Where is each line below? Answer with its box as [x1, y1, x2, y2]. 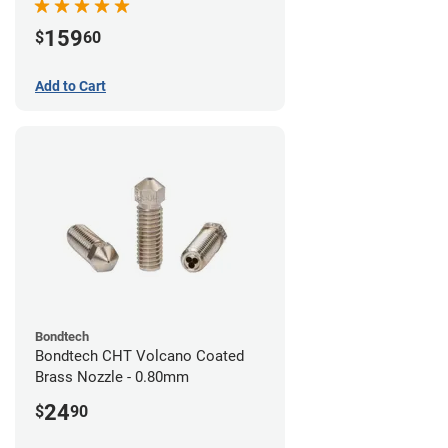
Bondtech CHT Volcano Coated [35, 346, 244, 365]
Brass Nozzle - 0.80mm [35, 367, 189, 386]
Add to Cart [35, 77, 106, 94]
